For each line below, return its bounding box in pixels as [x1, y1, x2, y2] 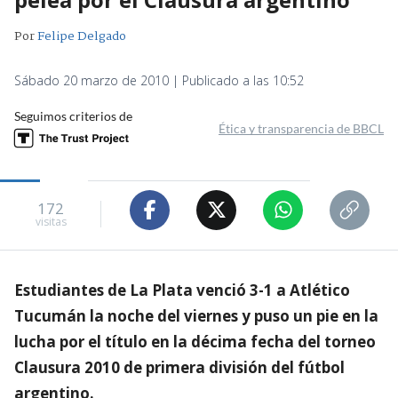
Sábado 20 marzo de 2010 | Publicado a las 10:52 [14, 71, 304, 89]
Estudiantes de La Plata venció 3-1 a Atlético [14, 279, 350, 300]
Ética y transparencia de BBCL [219, 120, 384, 136]
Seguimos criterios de [14, 107, 132, 123]
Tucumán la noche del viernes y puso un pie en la [14, 305, 378, 326]
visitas [35, 214, 67, 230]
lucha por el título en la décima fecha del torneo [14, 330, 376, 352]
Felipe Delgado [37, 26, 126, 46]
